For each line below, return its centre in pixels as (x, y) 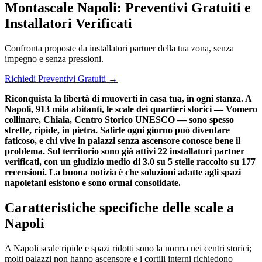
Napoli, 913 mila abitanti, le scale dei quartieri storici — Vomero (131, 109)
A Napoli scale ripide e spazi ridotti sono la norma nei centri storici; (128, 248)
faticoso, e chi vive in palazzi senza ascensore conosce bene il (123, 140)
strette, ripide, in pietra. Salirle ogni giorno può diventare (117, 130)
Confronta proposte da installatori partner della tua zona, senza (119, 48)
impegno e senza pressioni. (54, 58)
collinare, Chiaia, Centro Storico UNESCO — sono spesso (119, 119)
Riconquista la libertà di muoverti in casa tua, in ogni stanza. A (128, 98)
